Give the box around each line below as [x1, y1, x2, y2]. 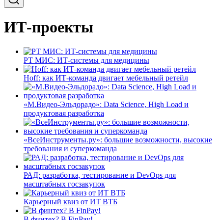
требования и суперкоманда [24, 144, 117, 153]
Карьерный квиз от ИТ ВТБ [24, 197, 117, 206]
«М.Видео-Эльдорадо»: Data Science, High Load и [24, 100, 189, 109]
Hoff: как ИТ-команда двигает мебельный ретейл [24, 73, 188, 82]
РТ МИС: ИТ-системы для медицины [24, 55, 149, 64]
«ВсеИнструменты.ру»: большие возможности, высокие [24, 135, 212, 144]
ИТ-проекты [4, 18, 93, 36]
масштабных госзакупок [24, 179, 105, 188]
